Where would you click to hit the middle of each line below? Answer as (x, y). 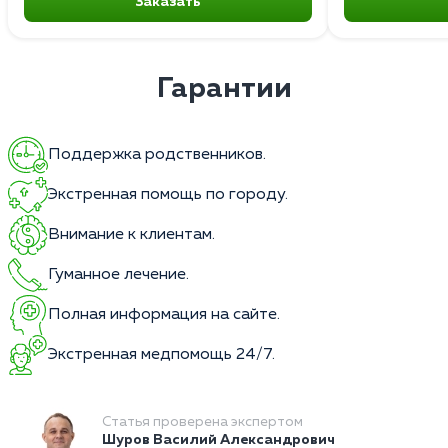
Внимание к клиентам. (131, 234)
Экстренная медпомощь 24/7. (161, 354)
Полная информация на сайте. (164, 314)
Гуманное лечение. (118, 274)
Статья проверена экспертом (202, 421)
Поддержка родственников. (157, 154)
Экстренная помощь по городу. (168, 194)
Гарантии (224, 88)
